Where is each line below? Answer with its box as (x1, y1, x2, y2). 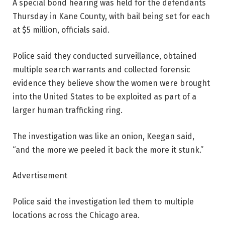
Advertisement (13, 171, 67, 181)
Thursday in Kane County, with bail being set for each (13, 12, 210, 22)
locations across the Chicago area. (13, 210, 140, 220)
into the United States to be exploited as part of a (13, 92, 196, 101)
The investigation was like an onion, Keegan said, (13, 131, 194, 141)
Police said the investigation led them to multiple (13, 196, 194, 206)
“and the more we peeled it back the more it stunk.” (13, 145, 203, 155)
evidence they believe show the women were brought (13, 78, 210, 88)
